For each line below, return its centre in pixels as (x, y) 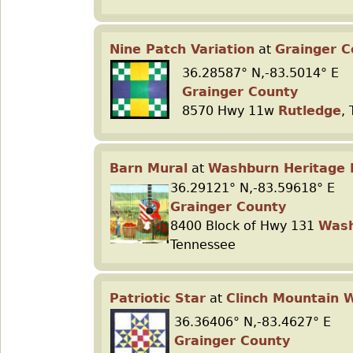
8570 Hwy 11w (230, 111)
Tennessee (203, 245)
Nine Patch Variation (182, 49)
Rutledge (310, 111)
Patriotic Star (158, 298)
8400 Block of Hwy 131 (244, 226)
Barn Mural (149, 168)
